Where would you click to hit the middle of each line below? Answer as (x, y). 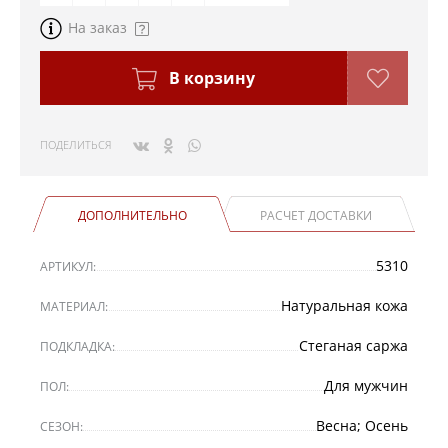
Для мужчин (366, 385)
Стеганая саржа (353, 345)
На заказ (97, 27)
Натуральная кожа (344, 305)
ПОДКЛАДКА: (77, 346)
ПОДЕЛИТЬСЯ (75, 144)
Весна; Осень (362, 425)
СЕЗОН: (61, 426)
